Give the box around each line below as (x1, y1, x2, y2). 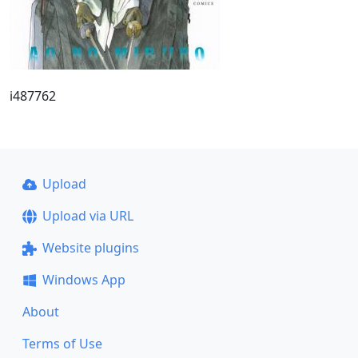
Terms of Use (22, 335, 102, 352)
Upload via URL (42, 207, 133, 225)
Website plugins (42, 239, 139, 257)
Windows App (42, 271, 125, 288)
